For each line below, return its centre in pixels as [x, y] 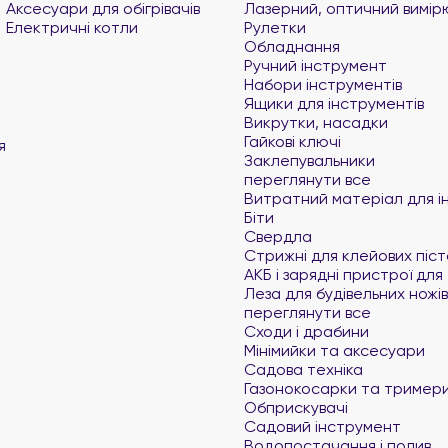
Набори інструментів [323, 84]
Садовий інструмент [322, 426]
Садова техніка [303, 369]
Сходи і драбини [306, 331]
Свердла [278, 236]
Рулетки [275, 27]
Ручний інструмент [315, 65]
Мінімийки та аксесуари [334, 350]
